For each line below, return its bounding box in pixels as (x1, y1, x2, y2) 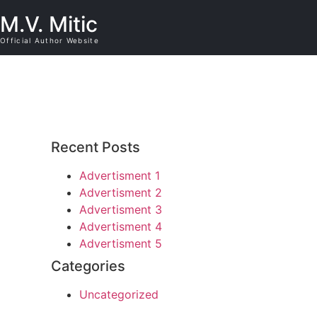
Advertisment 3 (79, 202, 162, 217)
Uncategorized (79, 287, 158, 301)
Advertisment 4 (79, 219, 162, 234)
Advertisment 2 (79, 185, 162, 200)
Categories (51, 258, 125, 275)
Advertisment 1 (79, 168, 160, 183)
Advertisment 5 (79, 236, 162, 250)
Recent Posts (51, 139, 140, 156)
